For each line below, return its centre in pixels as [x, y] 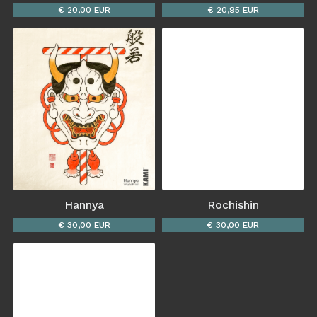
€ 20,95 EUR [233, 10]
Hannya [84, 205]
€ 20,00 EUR [84, 10]
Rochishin [233, 205]
